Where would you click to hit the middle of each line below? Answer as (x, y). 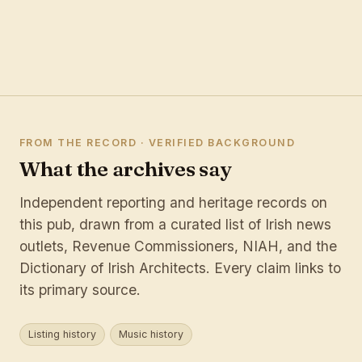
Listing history (62, 334)
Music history (151, 334)
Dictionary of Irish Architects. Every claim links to (180, 267)
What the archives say (126, 169)
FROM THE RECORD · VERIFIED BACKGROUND (158, 142)
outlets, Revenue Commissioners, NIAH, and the (178, 246)
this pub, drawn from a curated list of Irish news (175, 224)
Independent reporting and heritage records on (173, 202)
